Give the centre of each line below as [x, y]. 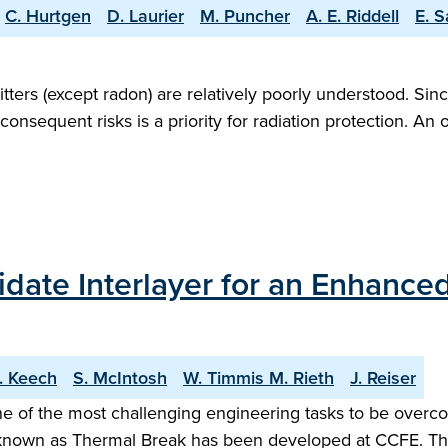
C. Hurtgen [48, 15]
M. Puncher [245, 15]
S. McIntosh [120, 377]
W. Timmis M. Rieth [258, 377]
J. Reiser [383, 377]
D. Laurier [145, 15]
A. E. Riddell [352, 15]
